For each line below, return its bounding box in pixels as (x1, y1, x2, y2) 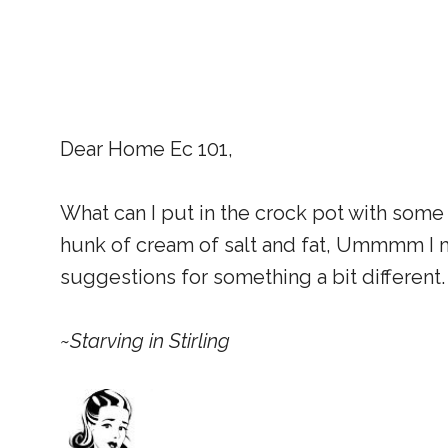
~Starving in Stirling (60, 329, 230, 353)
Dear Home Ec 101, (60, 137, 233, 161)
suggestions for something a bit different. (60, 265, 445, 289)
